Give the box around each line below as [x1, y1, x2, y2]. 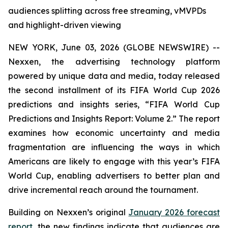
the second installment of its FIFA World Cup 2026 [8, 85, 220, 95]
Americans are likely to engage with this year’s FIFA [8, 156, 220, 166]
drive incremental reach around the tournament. [8, 185, 198, 195]
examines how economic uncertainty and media [8, 128, 220, 138]
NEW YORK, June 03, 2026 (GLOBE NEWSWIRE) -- [8, 42, 220, 52]
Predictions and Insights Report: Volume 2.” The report [8, 113, 220, 124]
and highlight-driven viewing [8, 20, 121, 30]
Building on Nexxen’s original [8, 207, 129, 217]
